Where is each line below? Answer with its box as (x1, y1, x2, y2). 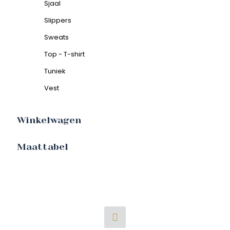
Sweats (44, 32, 69, 42)
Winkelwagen (17, 115, 81, 125)
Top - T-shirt (44, 49, 85, 59)
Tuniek (44, 66, 66, 76)
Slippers (44, 15, 71, 25)
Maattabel (17, 142, 68, 152)
